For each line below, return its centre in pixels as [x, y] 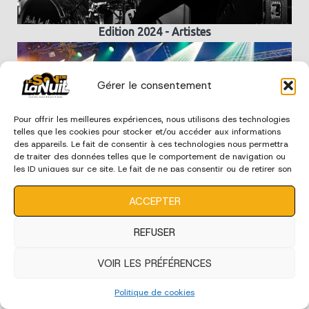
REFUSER [154, 232]
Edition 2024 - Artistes [154, 32]
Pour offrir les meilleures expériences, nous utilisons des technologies [152, 119]
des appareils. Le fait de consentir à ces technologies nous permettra [151, 144]
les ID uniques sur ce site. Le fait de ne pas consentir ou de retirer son [153, 169]
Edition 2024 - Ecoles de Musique [154, 203]
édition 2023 [154, 264]
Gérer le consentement [154, 85]
